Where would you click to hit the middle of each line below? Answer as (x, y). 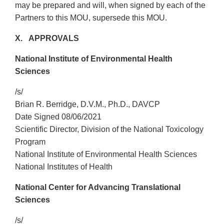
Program (30, 142)
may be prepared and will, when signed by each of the (110, 5)
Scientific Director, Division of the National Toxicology (109, 129)
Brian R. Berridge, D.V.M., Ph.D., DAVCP (87, 104)
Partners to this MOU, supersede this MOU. (91, 18)
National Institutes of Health (64, 167)
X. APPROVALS (47, 38)
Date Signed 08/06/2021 (58, 117)
